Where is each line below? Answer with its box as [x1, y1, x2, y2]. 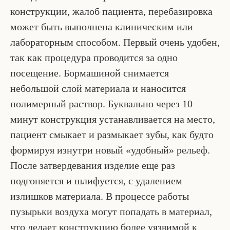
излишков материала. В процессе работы [10, 190, 189, 202]
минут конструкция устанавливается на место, [10, 113, 215, 125]
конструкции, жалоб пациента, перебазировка [10, 5, 213, 17]
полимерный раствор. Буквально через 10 [10, 98, 193, 109]
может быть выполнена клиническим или [10, 21, 193, 32]
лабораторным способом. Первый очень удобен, [10, 36, 220, 48]
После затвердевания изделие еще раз [10, 159, 175, 171]
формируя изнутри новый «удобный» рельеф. [10, 144, 210, 156]
